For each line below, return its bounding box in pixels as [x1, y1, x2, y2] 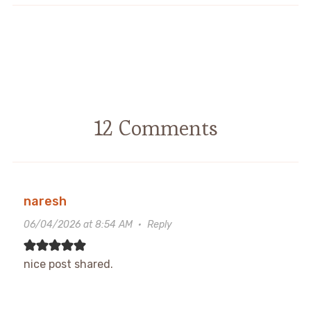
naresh [23, 193, 67, 209]
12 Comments [93, 114, 218, 142]
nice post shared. [23, 257, 113, 271]
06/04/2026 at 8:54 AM [23, 218, 133, 230]
